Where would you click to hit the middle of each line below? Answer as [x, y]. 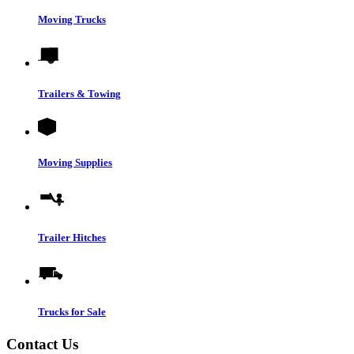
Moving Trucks [72, 19]
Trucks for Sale [72, 312]
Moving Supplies [75, 163]
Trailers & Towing [79, 94]
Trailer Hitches [72, 237]
